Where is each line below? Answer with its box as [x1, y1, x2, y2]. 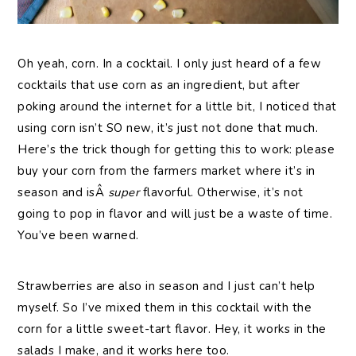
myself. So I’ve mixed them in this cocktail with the [17, 299, 312, 315]
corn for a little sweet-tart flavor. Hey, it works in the [17, 320, 327, 337]
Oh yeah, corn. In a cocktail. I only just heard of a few [17, 55, 322, 72]
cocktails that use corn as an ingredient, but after [17, 76, 300, 93]
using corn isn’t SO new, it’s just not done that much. [17, 119, 319, 136]
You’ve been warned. [17, 226, 139, 243]
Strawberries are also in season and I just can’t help [17, 277, 315, 294]
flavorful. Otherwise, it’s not [139, 184, 304, 200]
